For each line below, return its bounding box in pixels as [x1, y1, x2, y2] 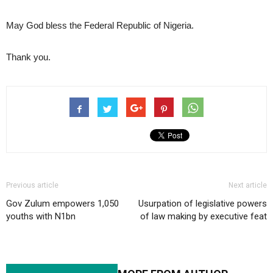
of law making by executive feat [140, 211, 267, 222]
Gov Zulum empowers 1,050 [6, 198, 119, 210]
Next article [229, 181, 267, 190]
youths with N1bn [6, 211, 76, 222]
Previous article [6, 181, 58, 190]
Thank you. [6, 52, 51, 63]
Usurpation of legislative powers [138, 198, 267, 210]
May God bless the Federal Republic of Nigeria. [6, 20, 194, 31]
